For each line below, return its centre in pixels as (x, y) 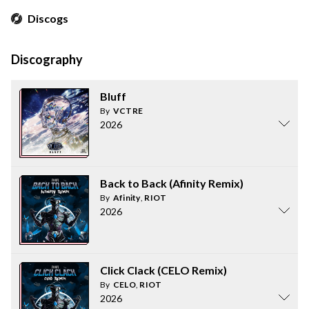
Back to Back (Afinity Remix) (172, 183)
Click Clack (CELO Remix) (163, 270)
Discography (47, 59)
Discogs (48, 18)
